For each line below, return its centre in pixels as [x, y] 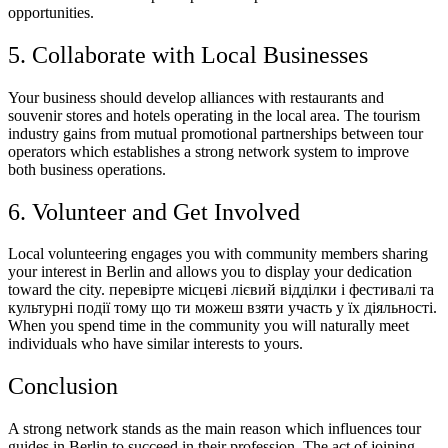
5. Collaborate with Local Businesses [188, 54]
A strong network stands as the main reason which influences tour [214, 429]
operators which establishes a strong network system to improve [208, 151]
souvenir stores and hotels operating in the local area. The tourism [214, 115]
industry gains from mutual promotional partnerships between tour [215, 133]
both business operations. [87, 169]
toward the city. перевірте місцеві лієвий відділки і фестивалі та [221, 290]
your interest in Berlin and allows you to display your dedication [210, 272]
